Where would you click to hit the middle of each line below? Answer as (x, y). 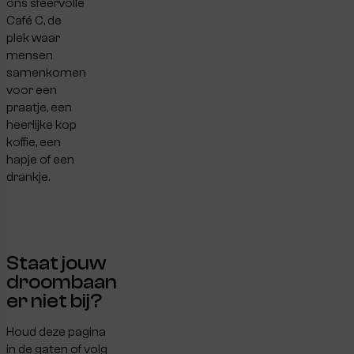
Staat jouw (56, 263)
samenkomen (46, 72)
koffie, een (34, 142)
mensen (30, 55)
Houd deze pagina (56, 332)
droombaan (62, 282)
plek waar (33, 38)
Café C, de (34, 20)
